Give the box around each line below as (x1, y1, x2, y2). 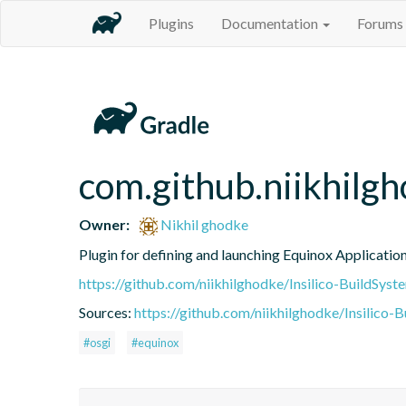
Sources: (79, 303, 134, 321)
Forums (357, 14, 403, 32)
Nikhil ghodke (158, 215, 249, 233)
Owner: (79, 215, 130, 233)
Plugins (149, 14, 194, 32)
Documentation (221, 14, 321, 32)
